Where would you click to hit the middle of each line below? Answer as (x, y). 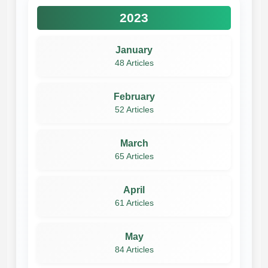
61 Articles (134, 203)
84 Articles (134, 249)
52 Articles (134, 109)
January (134, 50)
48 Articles (134, 63)
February (134, 96)
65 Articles (134, 156)
